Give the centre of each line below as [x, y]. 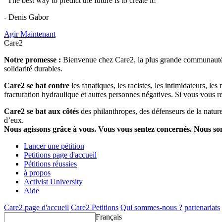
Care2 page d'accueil [36, 208]
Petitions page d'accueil [60, 155]
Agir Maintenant [30, 34]
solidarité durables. [33, 69]
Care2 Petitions [95, 208]
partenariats [202, 208]
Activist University [53, 182]
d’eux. [14, 120]
